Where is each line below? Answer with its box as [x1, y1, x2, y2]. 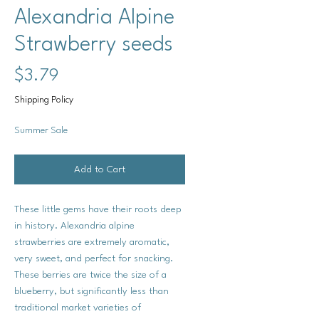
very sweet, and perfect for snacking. [14, 253, 173, 263]
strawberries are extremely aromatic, [14, 236, 169, 247]
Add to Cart [74, 164, 125, 174]
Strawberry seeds [14, 34, 173, 56]
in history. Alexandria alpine [14, 220, 135, 231]
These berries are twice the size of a [14, 269, 167, 280]
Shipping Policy [14, 95, 73, 105]
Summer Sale [14, 125, 68, 135]
